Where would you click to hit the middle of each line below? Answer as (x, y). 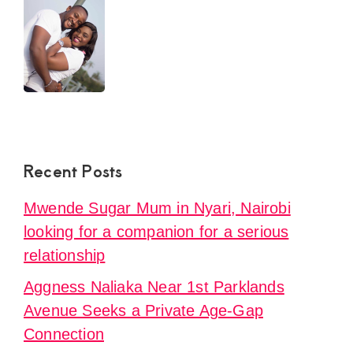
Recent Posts (73, 171)
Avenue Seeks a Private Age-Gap (143, 311)
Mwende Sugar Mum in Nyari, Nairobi (157, 208)
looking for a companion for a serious (156, 232)
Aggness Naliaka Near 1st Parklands (154, 287)
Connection (64, 334)
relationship (65, 256)
